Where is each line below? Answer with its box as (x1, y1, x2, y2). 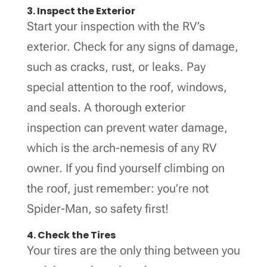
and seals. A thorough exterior (26, 100, 185, 114)
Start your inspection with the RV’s (26, 18, 205, 33)
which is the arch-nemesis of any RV (26, 140, 216, 155)
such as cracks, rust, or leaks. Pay (26, 59, 206, 74)
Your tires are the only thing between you (26, 243, 240, 257)
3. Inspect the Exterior (26, 4, 135, 18)
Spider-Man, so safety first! (26, 201, 169, 216)
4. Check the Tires (26, 228, 116, 242)
